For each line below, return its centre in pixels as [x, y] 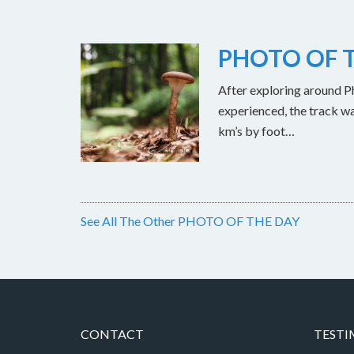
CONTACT [112, 334]
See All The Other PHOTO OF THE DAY [190, 221]
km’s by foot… [256, 131]
